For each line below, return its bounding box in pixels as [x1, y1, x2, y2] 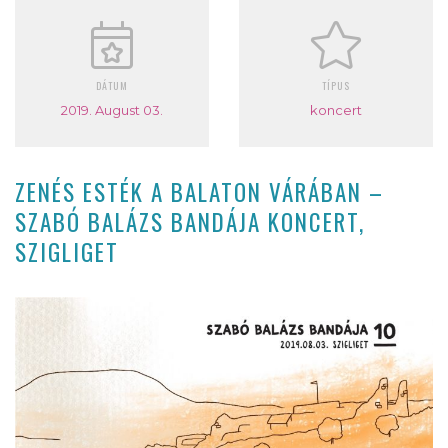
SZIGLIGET [15, 234, 119, 269]
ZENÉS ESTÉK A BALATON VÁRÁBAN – [15, 174, 384, 209]
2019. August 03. [61, 101, 163, 118]
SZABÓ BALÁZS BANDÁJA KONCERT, [15, 204, 365, 239]
